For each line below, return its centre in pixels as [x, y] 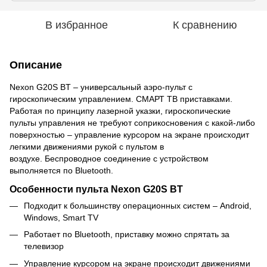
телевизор [44, 246]
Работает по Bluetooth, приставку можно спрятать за [127, 235]
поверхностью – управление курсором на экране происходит [129, 135]
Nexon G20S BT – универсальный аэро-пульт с [101, 87]
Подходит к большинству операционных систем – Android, [138, 205]
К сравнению [205, 25]
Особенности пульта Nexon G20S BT [96, 189]
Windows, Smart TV [61, 217]
